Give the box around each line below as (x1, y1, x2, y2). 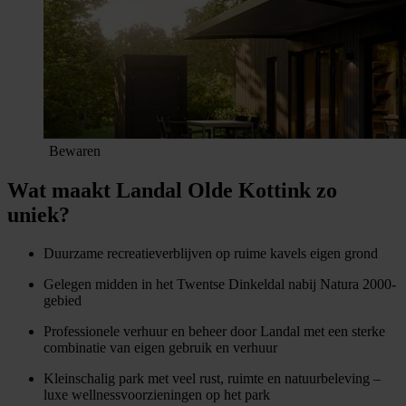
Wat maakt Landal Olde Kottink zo (7, 178, 337, 202)
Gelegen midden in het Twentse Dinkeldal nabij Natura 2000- (43, 275, 396, 292)
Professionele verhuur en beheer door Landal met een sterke (43, 323, 385, 339)
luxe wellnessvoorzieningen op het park (43, 386, 270, 402)
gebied (43, 292, 82, 308)
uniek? (7, 202, 70, 227)
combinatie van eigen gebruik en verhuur (43, 339, 277, 355)
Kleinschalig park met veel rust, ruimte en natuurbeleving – (43, 370, 381, 386)
